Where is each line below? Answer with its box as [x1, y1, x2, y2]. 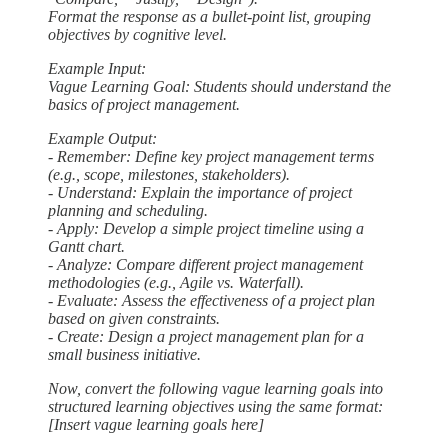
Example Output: [48, 129, 157, 147]
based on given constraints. [48, 309, 220, 327]
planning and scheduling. [48, 201, 208, 219]
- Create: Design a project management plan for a [48, 327, 364, 345]
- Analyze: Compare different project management [48, 255, 363, 273]
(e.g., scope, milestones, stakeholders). [48, 165, 290, 183]
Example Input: [48, 59, 146, 77]
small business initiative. [48, 345, 201, 363]
